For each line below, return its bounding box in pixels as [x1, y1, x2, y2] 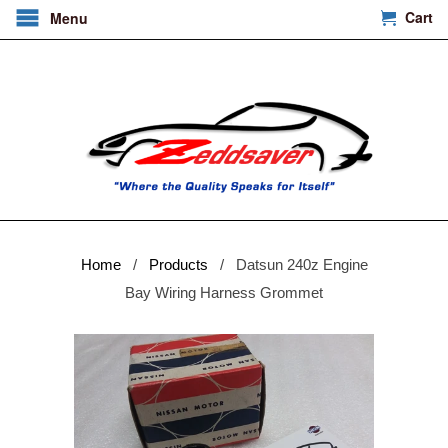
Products [148, 255, 208, 273]
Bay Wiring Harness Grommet [125, 283, 323, 301]
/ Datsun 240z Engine [211, 255, 368, 273]
